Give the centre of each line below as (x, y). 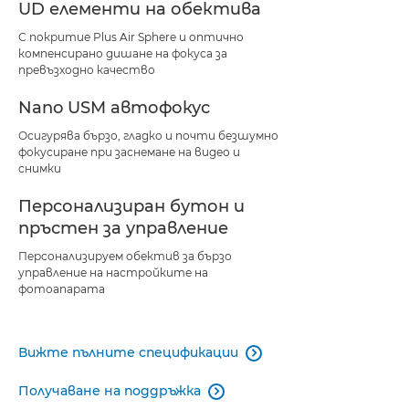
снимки (40, 168)
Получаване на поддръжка (110, 390)
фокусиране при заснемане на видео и (129, 152)
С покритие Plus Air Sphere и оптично (131, 37)
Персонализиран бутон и (131, 206)
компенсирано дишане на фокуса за (123, 53)
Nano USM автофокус (114, 107)
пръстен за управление (123, 228)
